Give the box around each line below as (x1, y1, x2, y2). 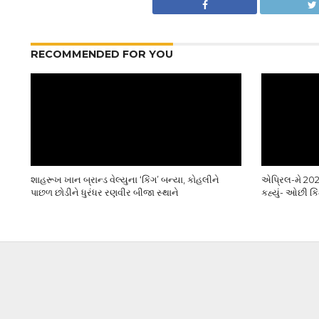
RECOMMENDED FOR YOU (30, 48, 173, 61)
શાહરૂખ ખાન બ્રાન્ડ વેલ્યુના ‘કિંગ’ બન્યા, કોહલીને (30, 174, 219, 185)
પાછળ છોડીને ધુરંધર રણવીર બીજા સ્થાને (30, 187, 179, 198)
